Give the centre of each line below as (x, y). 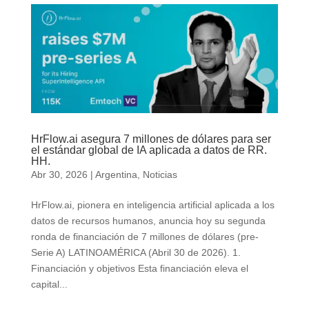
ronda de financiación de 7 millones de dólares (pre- (144, 236)
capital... (49, 284)
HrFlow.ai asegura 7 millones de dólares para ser (151, 139)
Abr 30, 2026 (59, 174)
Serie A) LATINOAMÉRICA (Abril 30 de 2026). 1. (136, 252)
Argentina (116, 174)
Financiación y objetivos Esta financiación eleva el (139, 268)
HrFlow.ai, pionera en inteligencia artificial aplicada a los (152, 205)
